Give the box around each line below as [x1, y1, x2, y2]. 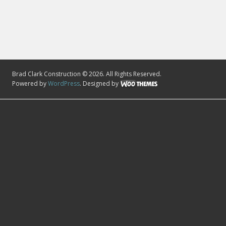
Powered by [12, 79, 48, 88]
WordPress [48, 79, 80, 88]
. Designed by [80, 79, 120, 88]
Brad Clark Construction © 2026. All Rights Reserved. [12, 70, 161, 79]
